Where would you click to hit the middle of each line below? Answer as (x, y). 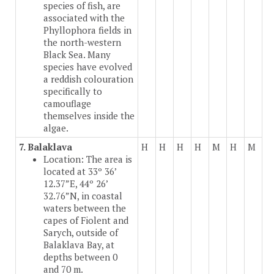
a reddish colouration (88, 79)
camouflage (67, 104)
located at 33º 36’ (80, 172)
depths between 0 (80, 257)
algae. (56, 128)
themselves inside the (89, 116)
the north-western (82, 43)
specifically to (73, 91)
